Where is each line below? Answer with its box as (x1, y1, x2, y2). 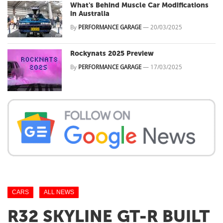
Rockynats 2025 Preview (70, 49, 154, 58)
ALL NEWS (44, 189, 74, 196)
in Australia (70, 9, 110, 18)
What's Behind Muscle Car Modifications (70, 1, 209, 10)
